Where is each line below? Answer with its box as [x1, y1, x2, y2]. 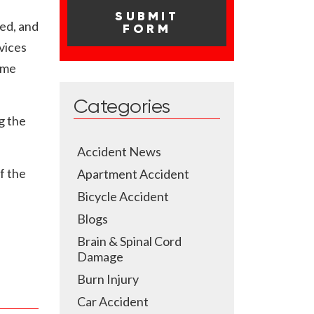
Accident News [77, 144, 161, 159]
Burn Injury [77, 271, 139, 287]
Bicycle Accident [77, 189, 169, 204]
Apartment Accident [77, 166, 189, 182]
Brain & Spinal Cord [77, 233, 182, 249]
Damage [77, 249, 123, 264]
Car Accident [77, 294, 149, 309]
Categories [74, 97, 170, 117]
